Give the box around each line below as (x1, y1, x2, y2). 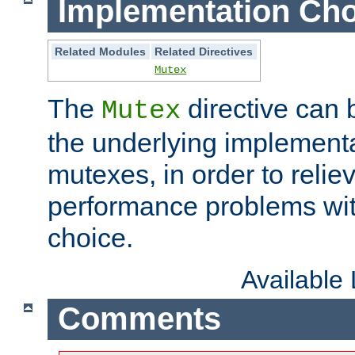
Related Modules (55, 44, 147, 58)
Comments (57, 301, 221, 337)
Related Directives (155, 44, 254, 58)
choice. (48, 222, 133, 253)
